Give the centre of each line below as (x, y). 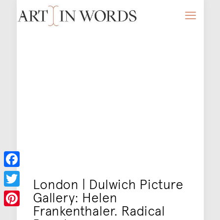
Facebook (18, 175)
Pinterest (17, 214)
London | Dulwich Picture (108, 184)
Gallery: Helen (75, 197)
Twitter (14, 194)
